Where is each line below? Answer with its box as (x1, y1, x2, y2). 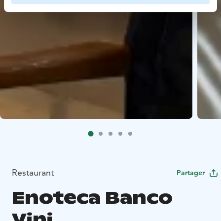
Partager (177, 168, 205, 177)
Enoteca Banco (12, 186, 173, 209)
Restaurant (12, 166, 54, 178)
